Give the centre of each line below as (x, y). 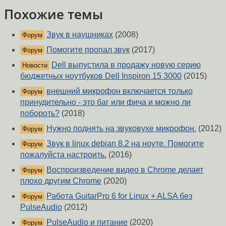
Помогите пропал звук (88, 50)
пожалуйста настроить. (63, 155)
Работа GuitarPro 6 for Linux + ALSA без (119, 196)
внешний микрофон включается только (120, 91)
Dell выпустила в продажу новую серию (126, 65)
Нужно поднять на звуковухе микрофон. (121, 129)
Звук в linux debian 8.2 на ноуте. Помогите (125, 144)
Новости (35, 66)
